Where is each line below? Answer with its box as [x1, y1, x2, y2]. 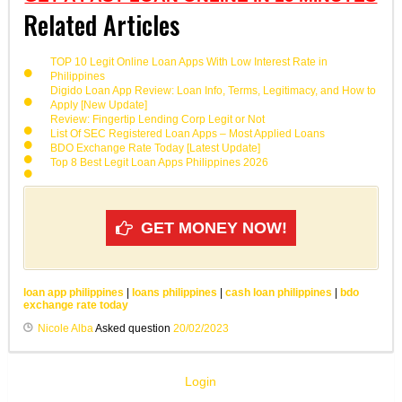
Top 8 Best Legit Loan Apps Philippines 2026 [49, 155, 268, 169]
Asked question [92, 322, 173, 336]
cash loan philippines [224, 286, 332, 300]
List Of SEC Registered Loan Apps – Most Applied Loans [49, 127, 325, 140]
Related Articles [22, 5, 179, 43]
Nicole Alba [37, 322, 93, 336]
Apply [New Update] [49, 98, 147, 111]
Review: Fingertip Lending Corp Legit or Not [49, 112, 265, 126]
